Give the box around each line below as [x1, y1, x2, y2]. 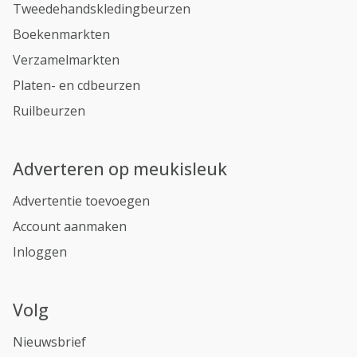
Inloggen [13, 243, 67, 261]
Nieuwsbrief [13, 333, 86, 351]
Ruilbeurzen [13, 102, 85, 120]
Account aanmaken [13, 218, 127, 235]
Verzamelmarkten [13, 51, 120, 69]
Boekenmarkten [13, 25, 110, 43]
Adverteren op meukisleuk [13, 157, 227, 180]
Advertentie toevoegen [13, 192, 150, 210]
